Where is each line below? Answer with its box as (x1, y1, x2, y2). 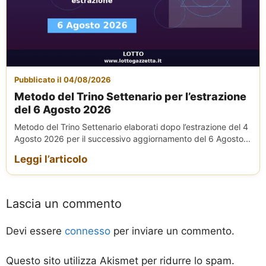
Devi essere (6, 224, 65, 237)
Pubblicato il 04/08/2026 (14, 74, 111, 84)
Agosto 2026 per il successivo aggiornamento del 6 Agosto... (14, 133, 251, 144)
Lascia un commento (6, 196, 122, 211)
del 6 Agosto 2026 (14, 103, 111, 116)
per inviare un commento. (110, 224, 235, 237)
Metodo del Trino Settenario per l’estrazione (14, 90, 246, 103)
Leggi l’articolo (14, 153, 87, 165)
